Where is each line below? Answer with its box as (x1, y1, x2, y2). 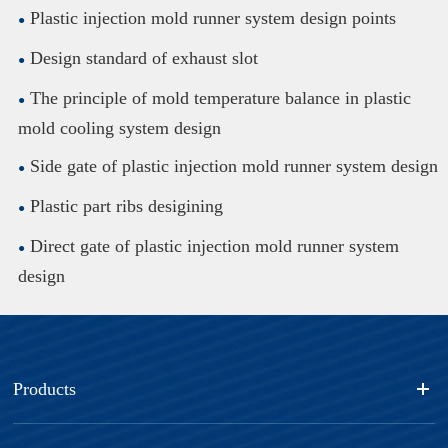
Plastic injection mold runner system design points (30, 7, 397, 28)
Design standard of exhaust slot (30, 47, 259, 68)
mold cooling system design (18, 117, 222, 138)
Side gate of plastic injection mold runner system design (30, 155, 439, 176)
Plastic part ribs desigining (30, 195, 224, 216)
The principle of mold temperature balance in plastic (30, 87, 412, 108)
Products (13, 378, 77, 399)
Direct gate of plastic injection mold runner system (30, 235, 400, 256)
